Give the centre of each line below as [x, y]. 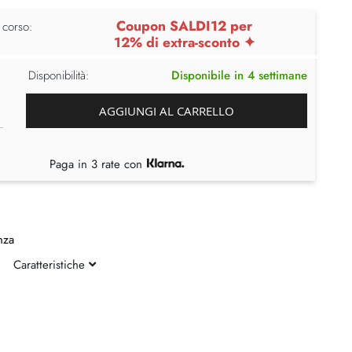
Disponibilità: [59, 75]
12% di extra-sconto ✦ [184, 42]
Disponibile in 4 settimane [239, 75]
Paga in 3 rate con [98, 164]
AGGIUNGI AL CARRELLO [167, 110]
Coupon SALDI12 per [185, 26]
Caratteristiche [51, 264]
